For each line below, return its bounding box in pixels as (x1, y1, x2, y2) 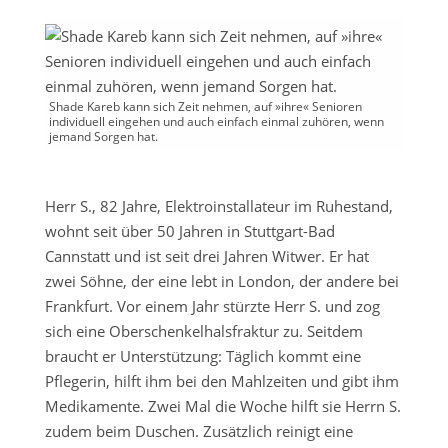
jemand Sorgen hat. (48, 128, 158, 145)
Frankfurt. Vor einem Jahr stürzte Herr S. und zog (44, 296, 380, 316)
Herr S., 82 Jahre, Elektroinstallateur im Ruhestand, (44, 196, 393, 216)
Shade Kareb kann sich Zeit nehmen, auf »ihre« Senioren (48, 98, 362, 115)
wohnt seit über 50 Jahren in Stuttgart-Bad (44, 221, 335, 241)
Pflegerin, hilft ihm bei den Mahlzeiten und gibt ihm (44, 371, 399, 391)
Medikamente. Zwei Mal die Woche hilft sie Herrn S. (44, 396, 401, 416)
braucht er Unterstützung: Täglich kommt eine (44, 346, 361, 366)
